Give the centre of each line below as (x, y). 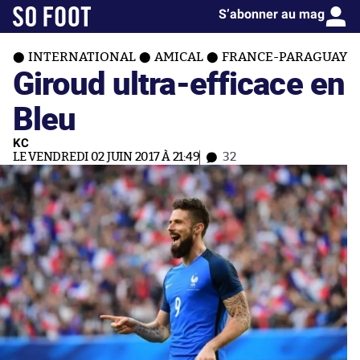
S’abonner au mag (272, 14)
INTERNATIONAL (82, 57)
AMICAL (179, 57)
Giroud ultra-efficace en (179, 82)
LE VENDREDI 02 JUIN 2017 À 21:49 (106, 157)
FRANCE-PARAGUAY (284, 57)
